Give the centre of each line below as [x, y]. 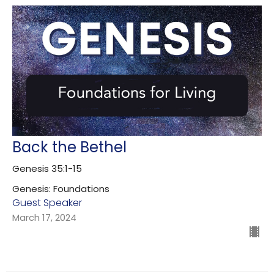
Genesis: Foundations [61, 188]
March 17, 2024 [44, 217]
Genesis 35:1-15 [47, 168]
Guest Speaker [47, 202]
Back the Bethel [69, 147]
